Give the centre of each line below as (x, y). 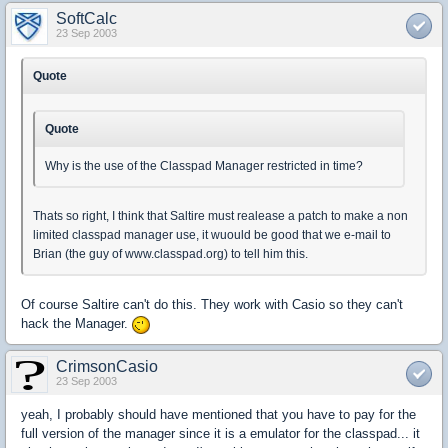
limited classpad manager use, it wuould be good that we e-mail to (212, 235)
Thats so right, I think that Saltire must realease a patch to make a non (220, 216)
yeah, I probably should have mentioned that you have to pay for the (218, 414)
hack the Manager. (76, 324)
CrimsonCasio (107, 366)
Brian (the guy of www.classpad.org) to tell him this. (170, 254)
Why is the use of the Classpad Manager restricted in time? (204, 166)
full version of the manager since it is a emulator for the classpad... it (220, 433)
